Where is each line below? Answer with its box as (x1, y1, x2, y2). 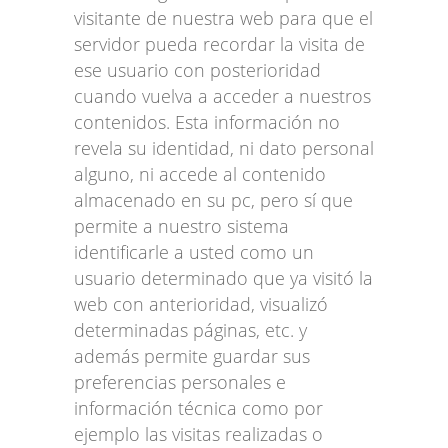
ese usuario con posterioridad (74, 57, 321, 82)
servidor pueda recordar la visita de (74, 31, 365, 56)
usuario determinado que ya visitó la (74, 265, 373, 290)
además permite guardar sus (74, 343, 310, 368)
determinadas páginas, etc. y (74, 317, 307, 342)
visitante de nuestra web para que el (74, 5, 373, 30)
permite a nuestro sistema (74, 213, 289, 238)
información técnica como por (74, 395, 323, 420)
